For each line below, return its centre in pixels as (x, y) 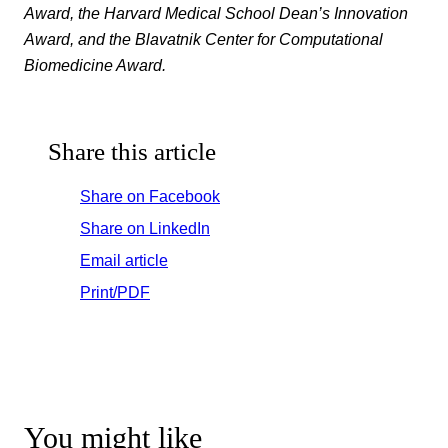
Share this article (132, 152)
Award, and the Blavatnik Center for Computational (203, 38)
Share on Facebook (150, 196)
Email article (124, 260)
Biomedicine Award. (97, 64)
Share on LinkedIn (145, 228)
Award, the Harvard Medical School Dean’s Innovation (216, 12)
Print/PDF (115, 292)
